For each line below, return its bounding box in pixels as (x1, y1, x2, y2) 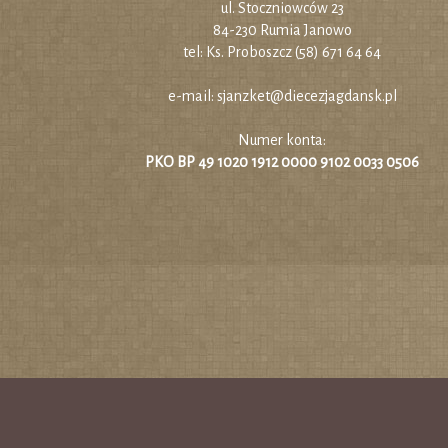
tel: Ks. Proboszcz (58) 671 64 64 (183, 43, 381, 60)
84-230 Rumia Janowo (212, 21, 352, 38)
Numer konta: (238, 131, 326, 148)
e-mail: (167, 87, 217, 104)
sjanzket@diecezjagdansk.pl (216, 87, 397, 104)
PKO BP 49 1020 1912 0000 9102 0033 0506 (145, 153, 419, 170)
